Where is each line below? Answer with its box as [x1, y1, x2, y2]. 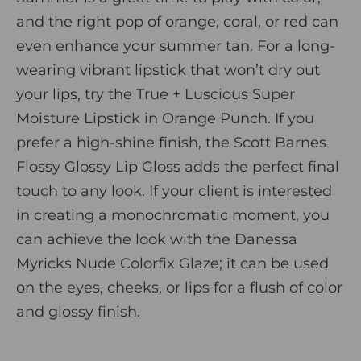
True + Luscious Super [136, 85, 295, 103]
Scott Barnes [234, 133, 326, 151]
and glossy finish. [16, 302, 140, 321]
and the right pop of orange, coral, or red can [16, 12, 338, 31]
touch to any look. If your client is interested [16, 181, 332, 200]
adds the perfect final [180, 157, 339, 176]
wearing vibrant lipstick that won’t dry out [16, 60, 320, 79]
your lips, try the [16, 85, 136, 103]
